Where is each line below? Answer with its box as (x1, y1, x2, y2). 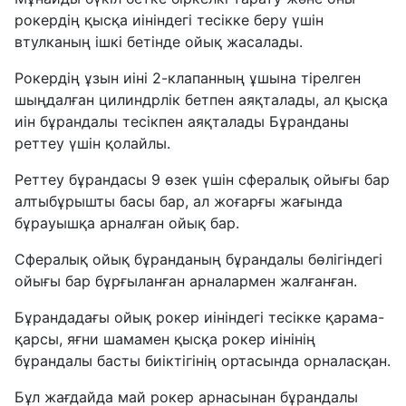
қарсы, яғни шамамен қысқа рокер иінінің (14, 330, 315, 349)
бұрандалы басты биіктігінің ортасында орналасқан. (14, 352, 391, 371)
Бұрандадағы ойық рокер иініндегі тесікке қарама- (14, 308, 384, 327)
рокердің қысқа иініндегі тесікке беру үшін (14, 11, 324, 30)
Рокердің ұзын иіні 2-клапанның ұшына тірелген (14, 69, 361, 88)
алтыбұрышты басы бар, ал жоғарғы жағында (14, 192, 343, 211)
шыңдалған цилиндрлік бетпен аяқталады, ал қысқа (14, 91, 388, 110)
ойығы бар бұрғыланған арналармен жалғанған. (14, 272, 357, 291)
